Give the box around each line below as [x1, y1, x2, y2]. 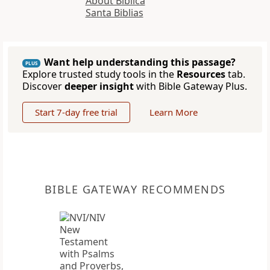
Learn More [149, 106, 198, 119]
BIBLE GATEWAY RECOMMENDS [44, 182, 226, 197]
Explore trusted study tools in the [22, 67, 177, 81]
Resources [177, 67, 225, 81]
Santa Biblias [85, 6, 143, 20]
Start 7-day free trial [35, 106, 118, 119]
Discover [22, 80, 64, 93]
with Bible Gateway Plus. [134, 80, 247, 93]
